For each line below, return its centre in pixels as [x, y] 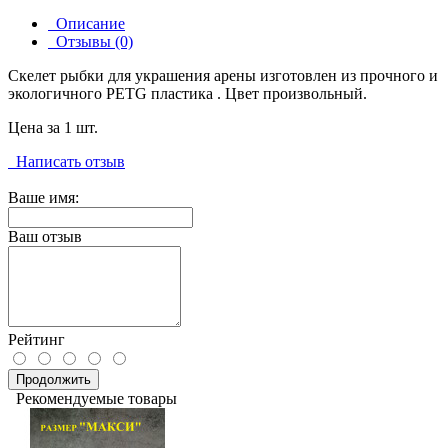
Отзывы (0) [90, 42]
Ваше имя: [43, 198]
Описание [86, 24]
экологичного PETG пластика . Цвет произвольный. [187, 94]
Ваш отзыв [45, 237]
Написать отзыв [66, 162]
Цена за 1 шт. [55, 128]
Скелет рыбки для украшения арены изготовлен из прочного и [223, 76]
